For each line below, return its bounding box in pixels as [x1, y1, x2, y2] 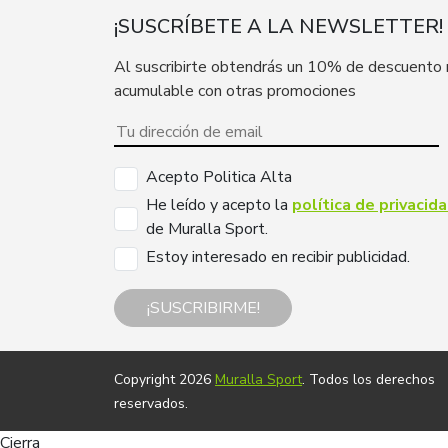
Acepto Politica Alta [146, 165, 292, 188]
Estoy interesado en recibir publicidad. [146, 245, 410, 268]
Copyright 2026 [114, 369, 215, 389]
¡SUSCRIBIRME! [146, 296, 260, 319]
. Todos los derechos [302, 369, 435, 389]
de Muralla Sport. [146, 217, 268, 240]
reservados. [114, 393, 188, 413]
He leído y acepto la [146, 193, 292, 216]
